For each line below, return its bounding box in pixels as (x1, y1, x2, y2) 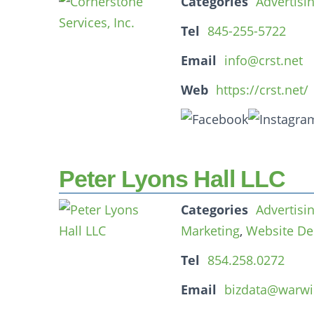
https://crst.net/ (216, 81, 308, 98)
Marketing (181, 222, 240, 239)
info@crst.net (224, 52, 303, 69)
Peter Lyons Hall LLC (59, 165, 285, 192)
